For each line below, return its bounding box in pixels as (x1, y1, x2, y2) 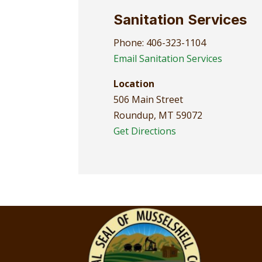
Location (113, 77, 155, 90)
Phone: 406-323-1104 (113, 36, 206, 49)
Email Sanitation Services (113, 52, 223, 65)
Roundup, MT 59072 (113, 109, 203, 122)
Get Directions (113, 125, 177, 137)
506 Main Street (113, 93, 184, 106)
